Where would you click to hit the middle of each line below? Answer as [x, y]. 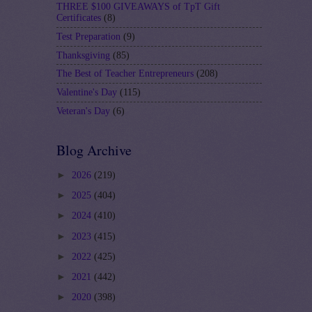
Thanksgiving [83, 55]
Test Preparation [88, 36]
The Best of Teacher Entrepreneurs [125, 74]
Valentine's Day [87, 92]
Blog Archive [94, 150]
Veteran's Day [83, 111]
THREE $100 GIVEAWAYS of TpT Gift [138, 7]
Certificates [79, 18]
